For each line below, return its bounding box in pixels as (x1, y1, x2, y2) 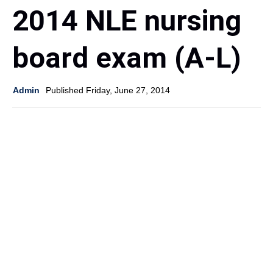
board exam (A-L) (12, 51, 241, 85)
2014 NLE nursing (12, 14, 241, 48)
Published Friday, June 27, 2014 (46, 96, 170, 105)
